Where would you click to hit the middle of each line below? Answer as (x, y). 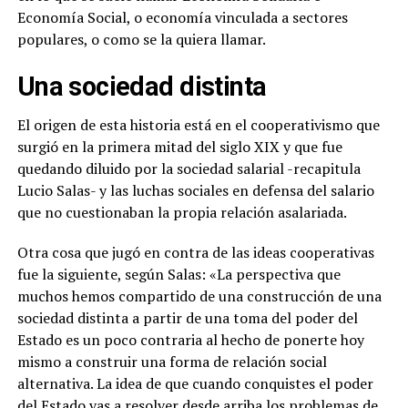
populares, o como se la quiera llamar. (141, 39)
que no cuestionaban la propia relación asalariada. (182, 212)
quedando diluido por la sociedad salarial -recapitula (189, 168)
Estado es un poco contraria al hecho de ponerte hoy (190, 339)
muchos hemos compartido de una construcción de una (199, 296)
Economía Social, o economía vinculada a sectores (182, 17)
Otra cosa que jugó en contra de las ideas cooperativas (195, 252)
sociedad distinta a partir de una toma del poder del (187, 317)
